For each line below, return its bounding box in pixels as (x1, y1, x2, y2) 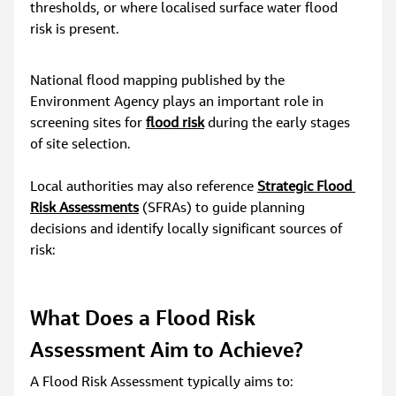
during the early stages (204, 117, 354, 132)
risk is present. (30, 23, 120, 38)
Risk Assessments (30, 202, 140, 217)
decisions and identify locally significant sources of (30, 223, 346, 238)
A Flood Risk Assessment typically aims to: (30, 376, 294, 391)
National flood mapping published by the (30, 74, 289, 89)
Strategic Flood (257, 180, 356, 195)
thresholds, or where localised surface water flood (30, 2, 342, 17)
